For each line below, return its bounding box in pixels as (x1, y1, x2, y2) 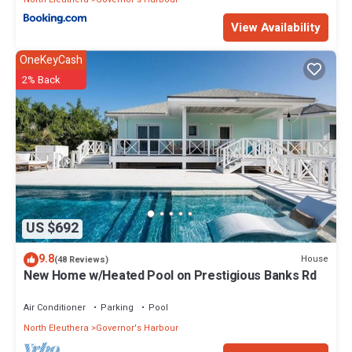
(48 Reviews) (54, 252, 108, 266)
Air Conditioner (24, 300, 86, 314)
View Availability (231, 19, 321, 37)
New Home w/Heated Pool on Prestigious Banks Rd (24, 266, 317, 285)
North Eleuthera (24, 321, 89, 335)
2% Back (22, 72, 60, 88)
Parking (101, 300, 134, 314)
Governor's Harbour (96, 321, 178, 335)
